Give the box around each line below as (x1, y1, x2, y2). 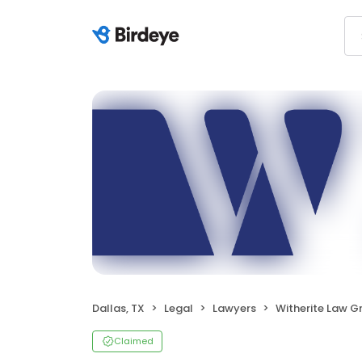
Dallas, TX (92, 301, 145, 317)
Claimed (114, 335, 154, 348)
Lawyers (213, 301, 256, 317)
